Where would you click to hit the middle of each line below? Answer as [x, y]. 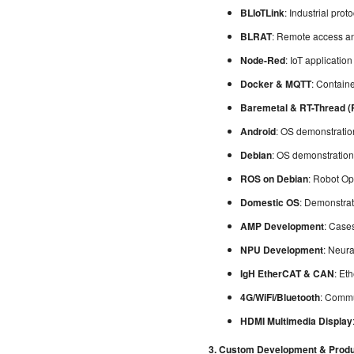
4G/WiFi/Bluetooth [280, 297]
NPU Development [282, 249]
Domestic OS [270, 202]
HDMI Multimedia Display [296, 320]
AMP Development [282, 226]
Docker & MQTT [276, 83]
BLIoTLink [262, 12]
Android [258, 131]
